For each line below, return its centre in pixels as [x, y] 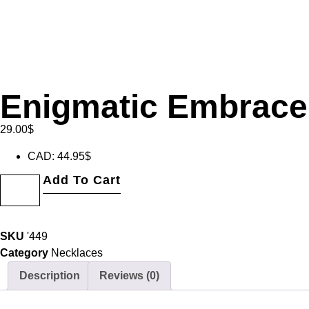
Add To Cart [82, 180]
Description [50, 276]
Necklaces [77, 253]
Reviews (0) [129, 276]
